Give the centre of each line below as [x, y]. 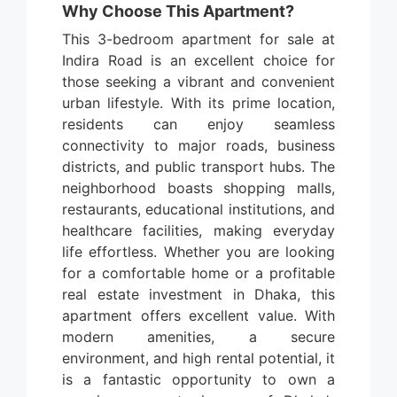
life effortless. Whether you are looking [198, 251]
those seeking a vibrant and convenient [198, 81]
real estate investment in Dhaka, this [198, 294]
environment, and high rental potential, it [198, 358]
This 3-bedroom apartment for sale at [198, 39]
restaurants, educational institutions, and [198, 209]
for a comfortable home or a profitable [198, 272]
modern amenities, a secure [198, 336]
